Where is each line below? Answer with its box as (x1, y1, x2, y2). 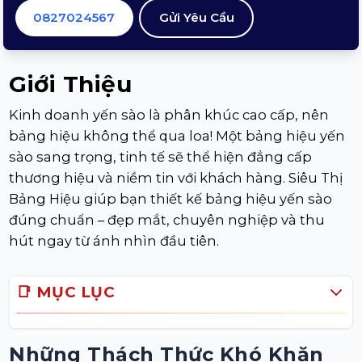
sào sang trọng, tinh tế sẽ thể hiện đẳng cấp (9, 148, 313, 165)
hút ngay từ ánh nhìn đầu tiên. (9, 232, 220, 249)
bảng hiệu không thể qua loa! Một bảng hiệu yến (9, 127, 346, 144)
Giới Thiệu (9, 70, 133, 99)
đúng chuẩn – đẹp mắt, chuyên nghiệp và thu (9, 211, 326, 228)
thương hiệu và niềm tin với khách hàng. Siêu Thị (9, 169, 343, 186)
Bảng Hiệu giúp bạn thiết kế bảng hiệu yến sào (9, 190, 333, 207)
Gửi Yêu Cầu (158, 9, 234, 25)
